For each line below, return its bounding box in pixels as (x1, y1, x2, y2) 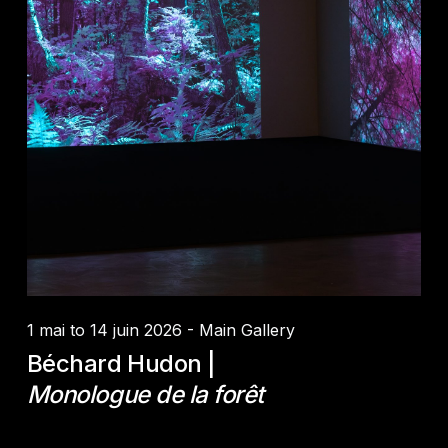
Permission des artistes (109, 209, 243, 225)
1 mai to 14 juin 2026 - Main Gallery (26, 319, 295, 340)
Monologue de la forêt (26, 379, 264, 409)
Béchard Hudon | (26, 348, 216, 378)
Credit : (65, 209, 110, 225)
